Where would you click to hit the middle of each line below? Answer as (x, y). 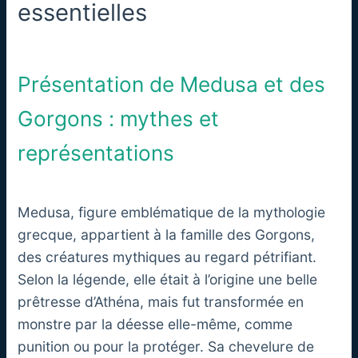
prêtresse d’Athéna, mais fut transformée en (161, 302)
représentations (96, 153)
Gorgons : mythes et (119, 118)
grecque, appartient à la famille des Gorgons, (167, 235)
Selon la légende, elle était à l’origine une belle (168, 280)
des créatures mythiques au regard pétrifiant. (167, 257)
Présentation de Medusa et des (172, 84)
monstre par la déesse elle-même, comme (155, 324)
